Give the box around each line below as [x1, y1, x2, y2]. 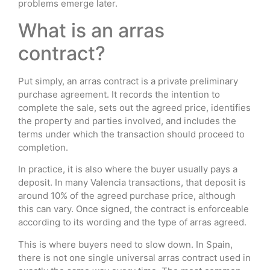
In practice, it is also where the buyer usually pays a [18, 163, 237, 175]
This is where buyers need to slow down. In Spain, [18, 238, 233, 250]
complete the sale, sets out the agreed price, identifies [18, 101, 251, 113]
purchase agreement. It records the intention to [18, 88, 220, 100]
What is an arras [18, 18, 165, 42]
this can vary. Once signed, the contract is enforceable [18, 203, 249, 215]
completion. [18, 141, 68, 153]
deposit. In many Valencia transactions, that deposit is [18, 177, 246, 189]
